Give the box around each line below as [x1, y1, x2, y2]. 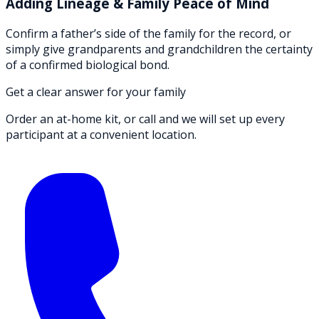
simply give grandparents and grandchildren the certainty [6, 41, 313, 57]
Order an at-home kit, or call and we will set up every [6, 111, 285, 127]
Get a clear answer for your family [6, 84, 186, 100]
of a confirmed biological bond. [6, 57, 169, 73]
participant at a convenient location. [6, 127, 197, 142]
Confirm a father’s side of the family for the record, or [6, 26, 291, 41]
